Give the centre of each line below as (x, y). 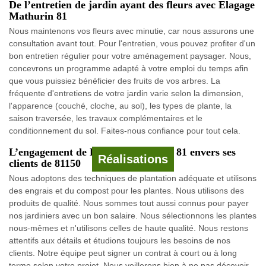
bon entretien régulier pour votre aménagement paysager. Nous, (130, 56)
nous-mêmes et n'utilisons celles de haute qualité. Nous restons (129, 228)
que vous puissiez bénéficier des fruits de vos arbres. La (115, 80)
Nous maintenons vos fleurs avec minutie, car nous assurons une (132, 31)
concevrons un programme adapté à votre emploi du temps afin (129, 68)
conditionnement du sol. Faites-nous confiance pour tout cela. (125, 130)
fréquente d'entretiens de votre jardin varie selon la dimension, (126, 93)
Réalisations (133, 159)
